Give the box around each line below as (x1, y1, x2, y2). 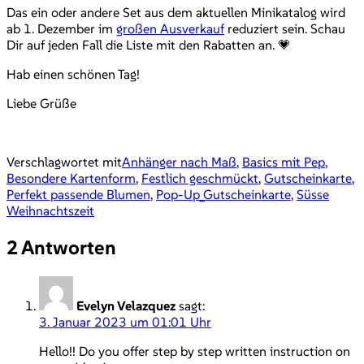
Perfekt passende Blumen (6, 185, 150, 202)
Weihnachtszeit (6, 201, 94, 219)
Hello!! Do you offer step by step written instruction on (39, 342, 350, 359)
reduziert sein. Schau (224, 19, 345, 37)
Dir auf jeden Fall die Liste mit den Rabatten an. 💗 (6, 36, 291, 53)
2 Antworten (6, 234, 116, 260)
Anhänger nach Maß (122, 153, 236, 170)
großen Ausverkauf (116, 19, 224, 37)
